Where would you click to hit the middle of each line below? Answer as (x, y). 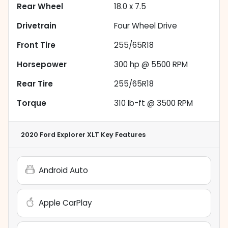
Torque (32, 103)
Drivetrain (37, 26)
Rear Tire (35, 84)
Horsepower (42, 65)
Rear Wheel (40, 7)
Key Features (122, 135)
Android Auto (63, 170)
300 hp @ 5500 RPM (151, 65)
